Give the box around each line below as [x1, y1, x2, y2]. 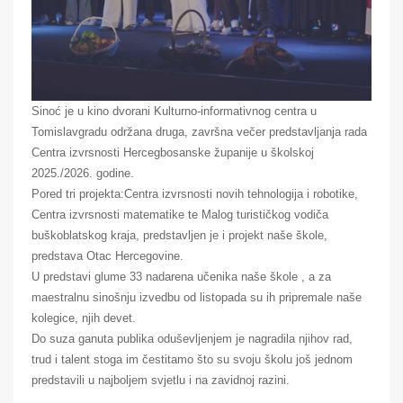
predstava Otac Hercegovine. [31, 248, 184, 263]
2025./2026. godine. [31, 166, 134, 180]
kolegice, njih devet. [31, 310, 136, 325]
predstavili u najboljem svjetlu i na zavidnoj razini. [31, 372, 290, 387]
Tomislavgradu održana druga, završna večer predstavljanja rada [31, 124, 367, 139]
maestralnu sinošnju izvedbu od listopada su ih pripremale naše [31, 290, 362, 304]
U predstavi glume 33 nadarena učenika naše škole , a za [31, 269, 331, 283]
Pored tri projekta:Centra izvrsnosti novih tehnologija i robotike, [31, 186, 358, 201]
